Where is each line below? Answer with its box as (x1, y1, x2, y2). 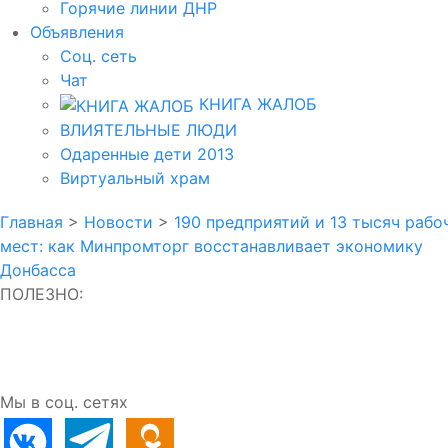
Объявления (30, 22, 124, 42)
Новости (84, 211, 153, 232)
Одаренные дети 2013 (60, 143, 234, 164)
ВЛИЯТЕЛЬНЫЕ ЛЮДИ (60, 119, 237, 140)
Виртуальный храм (60, 167, 210, 188)
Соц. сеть (60, 46, 137, 66)
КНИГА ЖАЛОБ (194, 94, 317, 114)
